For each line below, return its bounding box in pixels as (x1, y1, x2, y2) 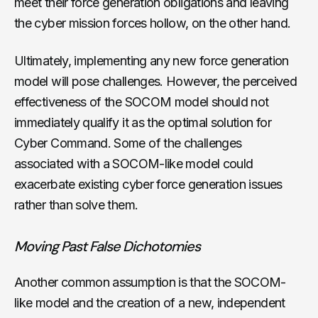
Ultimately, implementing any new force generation (14, 53, 289, 68)
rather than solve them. (14, 197, 138, 212)
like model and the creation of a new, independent (14, 295, 285, 310)
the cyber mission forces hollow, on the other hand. (14, 15, 291, 31)
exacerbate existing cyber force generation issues (14, 176, 283, 192)
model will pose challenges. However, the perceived (14, 73, 297, 89)
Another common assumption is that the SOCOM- (14, 274, 286, 290)
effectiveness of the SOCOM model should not (14, 94, 269, 109)
